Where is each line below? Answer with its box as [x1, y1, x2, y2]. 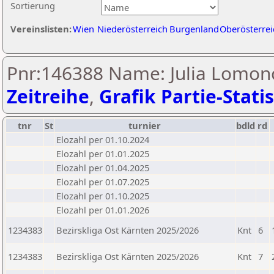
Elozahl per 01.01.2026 [56, 204, 149, 216]
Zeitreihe [7, 84, 89, 109]
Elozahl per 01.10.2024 [56, 133, 149, 146]
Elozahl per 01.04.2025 [56, 161, 149, 174]
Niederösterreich [97, 23, 168, 35]
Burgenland [169, 23, 219, 35]
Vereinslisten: [10, 23, 72, 35]
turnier [128, 119, 161, 131]
